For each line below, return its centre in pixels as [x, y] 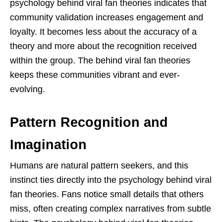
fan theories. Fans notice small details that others [107, 194]
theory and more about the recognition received [103, 46]
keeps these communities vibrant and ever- [95, 75]
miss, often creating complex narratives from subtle [111, 208]
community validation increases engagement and [107, 17]
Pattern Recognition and [89, 122]
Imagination [48, 144]
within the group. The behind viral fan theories [100, 60]
